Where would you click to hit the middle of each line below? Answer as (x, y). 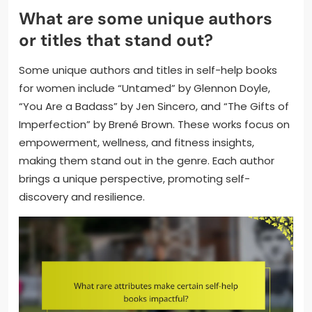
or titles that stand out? (116, 40)
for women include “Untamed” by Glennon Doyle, (145, 88)
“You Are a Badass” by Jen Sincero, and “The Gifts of (154, 106)
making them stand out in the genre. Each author (147, 160)
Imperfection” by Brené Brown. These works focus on (154, 124)
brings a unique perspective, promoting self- (134, 178)
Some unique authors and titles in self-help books (148, 70)
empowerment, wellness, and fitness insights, (136, 142)
